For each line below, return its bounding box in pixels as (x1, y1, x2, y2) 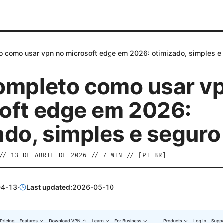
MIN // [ (107, 152, 142, 159)
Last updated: (26, 183, 73, 192)
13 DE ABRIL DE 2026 (11, 152, 87, 159)
